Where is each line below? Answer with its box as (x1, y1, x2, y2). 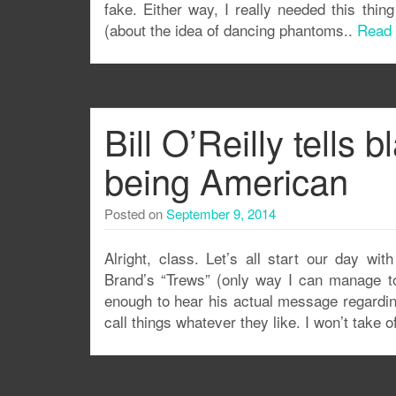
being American (104, 155, 348, 205)
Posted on (104, 204, 166, 223)
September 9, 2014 (166, 204, 276, 223)
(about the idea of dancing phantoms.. (104, 19, 357, 41)
